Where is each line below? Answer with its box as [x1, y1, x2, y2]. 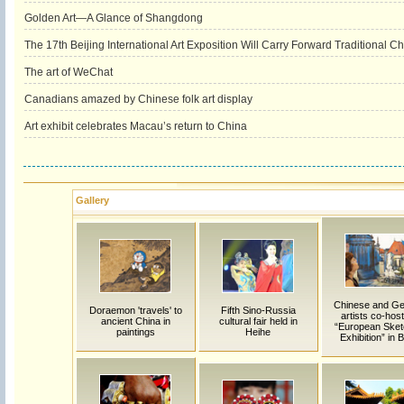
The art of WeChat [23, 66, 113, 78]
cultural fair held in [218, 316, 298, 326]
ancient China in [100, 316, 170, 326]
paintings [115, 326, 155, 337]
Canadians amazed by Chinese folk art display [23, 93, 252, 106]
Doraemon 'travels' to [88, 305, 182, 316]
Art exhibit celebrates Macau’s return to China [23, 120, 247, 133]
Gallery [75, 195, 109, 206]
